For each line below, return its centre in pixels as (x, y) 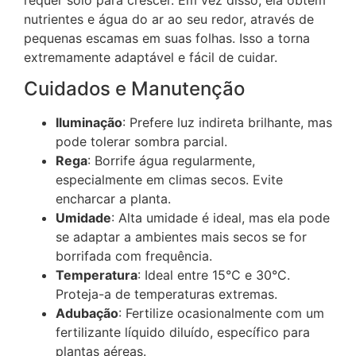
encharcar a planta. (113, 199)
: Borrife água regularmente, (171, 161)
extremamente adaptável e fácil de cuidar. (151, 58)
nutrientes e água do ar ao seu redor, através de (169, 19)
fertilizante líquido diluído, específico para (183, 333)
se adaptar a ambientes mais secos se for (181, 237)
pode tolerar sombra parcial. (141, 142)
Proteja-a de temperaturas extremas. (166, 294)
